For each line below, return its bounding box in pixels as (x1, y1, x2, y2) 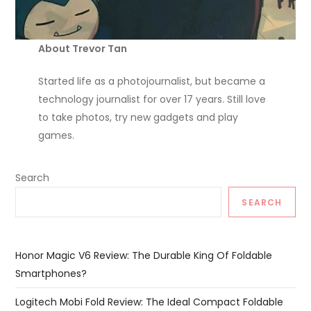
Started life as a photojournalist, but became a (37, 74, 265, 89)
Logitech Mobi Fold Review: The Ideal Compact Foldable (15, 295, 284, 310)
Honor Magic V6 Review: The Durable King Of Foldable (15, 249, 273, 263)
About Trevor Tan (37, 42, 127, 56)
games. (37, 128, 74, 143)
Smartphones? (15, 267, 87, 281)
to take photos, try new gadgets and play (37, 110, 238, 125)
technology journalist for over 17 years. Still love (37, 92, 266, 107)
